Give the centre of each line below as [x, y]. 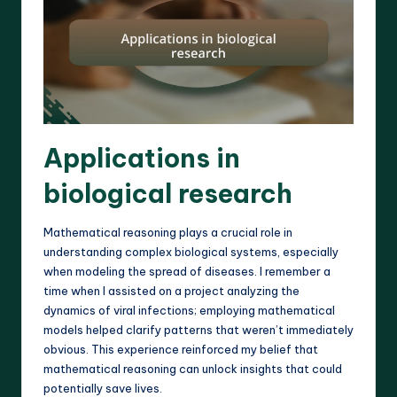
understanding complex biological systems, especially [191, 251]
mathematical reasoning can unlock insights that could [193, 368]
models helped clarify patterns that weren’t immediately [198, 329]
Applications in [142, 158]
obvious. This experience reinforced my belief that [181, 349]
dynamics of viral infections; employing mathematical [189, 310]
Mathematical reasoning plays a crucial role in [168, 232]
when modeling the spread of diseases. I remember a [187, 271]
